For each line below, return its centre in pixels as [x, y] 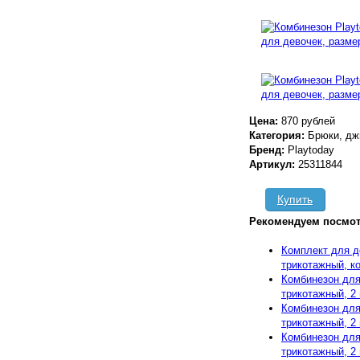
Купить [295, 199]
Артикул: [274, 164]
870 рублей [308, 121]
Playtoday [311, 150]
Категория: [278, 135]
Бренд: [268, 150]
